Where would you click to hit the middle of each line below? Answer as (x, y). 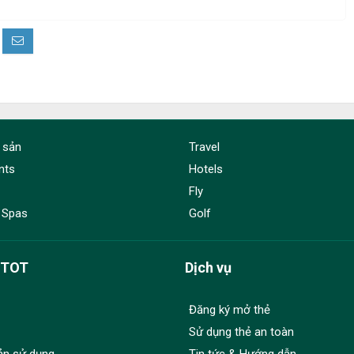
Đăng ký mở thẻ (230, 310)
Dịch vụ (208, 268)
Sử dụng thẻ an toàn (241, 332)
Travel (204, 147)
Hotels (206, 169)
